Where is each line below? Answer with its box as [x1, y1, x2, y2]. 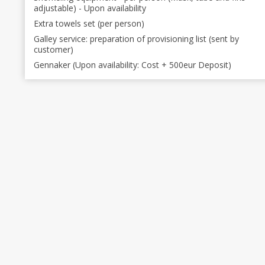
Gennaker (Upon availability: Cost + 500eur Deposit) [141, 59, 231, 70]
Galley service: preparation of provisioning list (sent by [34, 33, 239, 44]
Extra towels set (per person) [34, 18, 144, 29]
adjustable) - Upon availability [34, 2, 146, 14]
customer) [34, 44, 73, 55]
